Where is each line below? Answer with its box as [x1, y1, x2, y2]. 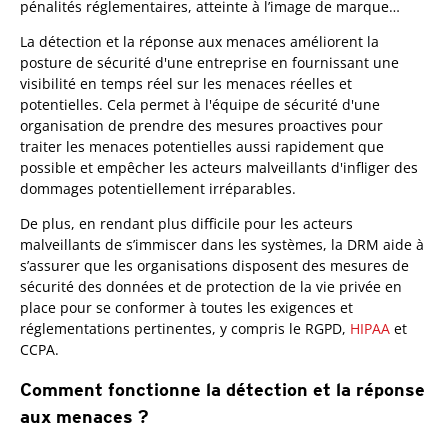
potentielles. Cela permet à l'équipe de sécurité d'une [20, 95, 380, 115]
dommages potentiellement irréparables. [20, 179, 296, 199]
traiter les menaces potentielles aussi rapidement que [20, 137, 384, 157]
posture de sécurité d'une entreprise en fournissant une [20, 53, 399, 73]
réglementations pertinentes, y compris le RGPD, [20, 319, 350, 339]
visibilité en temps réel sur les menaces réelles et [20, 74, 352, 94]
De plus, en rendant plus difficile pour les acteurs [20, 214, 353, 234]
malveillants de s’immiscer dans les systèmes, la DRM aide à [20, 235, 424, 255]
